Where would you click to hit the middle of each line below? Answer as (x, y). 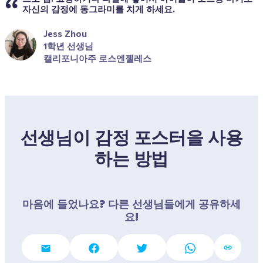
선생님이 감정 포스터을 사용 (131, 138)
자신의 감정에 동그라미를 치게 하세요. (99, 9)
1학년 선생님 (68, 46)
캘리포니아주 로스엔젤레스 (97, 58)
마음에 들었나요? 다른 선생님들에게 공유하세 (131, 204)
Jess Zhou (65, 34)
